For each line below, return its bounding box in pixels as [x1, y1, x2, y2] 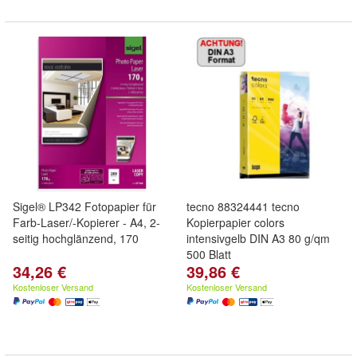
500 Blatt [186, 246, 231, 262]
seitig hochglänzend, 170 [13, 230, 139, 246]
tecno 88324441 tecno [186, 198, 300, 214]
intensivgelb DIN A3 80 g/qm [186, 230, 330, 246]
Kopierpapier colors [186, 214, 284, 230]
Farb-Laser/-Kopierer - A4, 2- [13, 214, 160, 230]
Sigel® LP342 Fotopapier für [13, 198, 156, 214]
